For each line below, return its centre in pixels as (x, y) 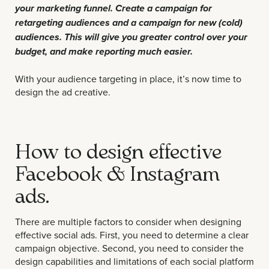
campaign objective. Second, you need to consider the (129, 248)
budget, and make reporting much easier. (104, 53)
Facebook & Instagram (117, 172)
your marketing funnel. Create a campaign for (113, 9)
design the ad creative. (63, 92)
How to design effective (118, 150)
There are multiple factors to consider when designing (128, 222)
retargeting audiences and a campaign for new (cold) (129, 24)
